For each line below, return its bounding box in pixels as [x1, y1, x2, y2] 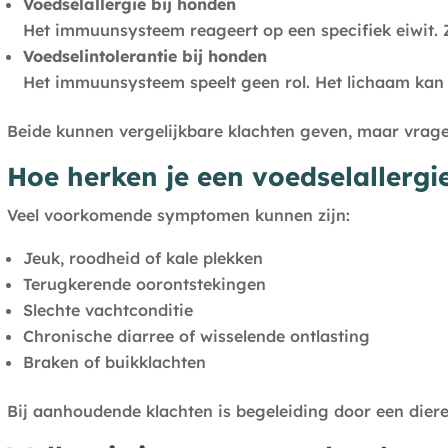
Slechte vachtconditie [22, 300, 193, 321]
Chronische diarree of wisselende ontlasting [22, 326, 370, 347]
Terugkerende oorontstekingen [22, 274, 266, 295]
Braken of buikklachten [22, 352, 206, 373]
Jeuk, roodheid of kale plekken [22, 248, 263, 269]
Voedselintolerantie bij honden [22, 46, 267, 67]
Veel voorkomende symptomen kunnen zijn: [6, 205, 350, 226]
